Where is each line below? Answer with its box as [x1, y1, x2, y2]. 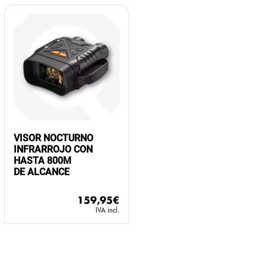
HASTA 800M [13, 154, 71, 166]
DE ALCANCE [13, 166, 69, 178]
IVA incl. [96, 207, 120, 214]
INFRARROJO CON [13, 143, 93, 155]
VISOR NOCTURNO [13, 132, 93, 144]
